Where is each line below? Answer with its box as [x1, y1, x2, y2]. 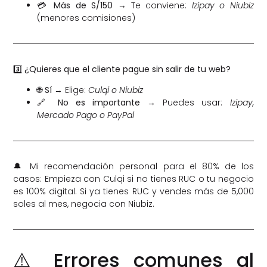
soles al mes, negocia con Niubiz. [13, 198, 155, 210]
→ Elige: [52, 84, 89, 97]
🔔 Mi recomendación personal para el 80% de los [13, 160, 254, 173]
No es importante [57, 97, 141, 109]
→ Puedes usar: [140, 97, 230, 109]
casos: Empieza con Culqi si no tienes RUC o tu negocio [13, 173, 254, 185]
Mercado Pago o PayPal [37, 109, 135, 122]
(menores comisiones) [37, 11, 136, 24]
